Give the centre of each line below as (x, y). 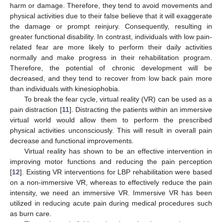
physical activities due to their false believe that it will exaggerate (111, 16)
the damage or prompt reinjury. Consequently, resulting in (111, 26)
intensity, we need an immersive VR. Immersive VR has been (111, 193)
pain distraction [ (36, 109)
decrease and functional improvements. (72, 140)
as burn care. (31, 213)
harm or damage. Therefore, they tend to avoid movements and (111, 5)
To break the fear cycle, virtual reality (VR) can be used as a (118, 99)
